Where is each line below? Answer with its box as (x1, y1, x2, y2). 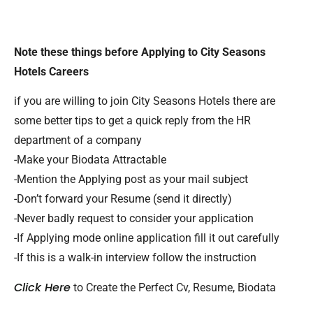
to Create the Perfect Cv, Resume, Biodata (71, 280, 276, 294)
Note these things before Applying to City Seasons (14, 45, 265, 59)
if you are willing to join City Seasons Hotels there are (14, 94, 275, 108)
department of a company (14, 133, 142, 147)
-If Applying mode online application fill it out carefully (14, 231, 279, 245)
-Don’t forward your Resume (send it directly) (14, 192, 232, 206)
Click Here (14, 279, 71, 296)
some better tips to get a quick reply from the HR (14, 114, 251, 128)
